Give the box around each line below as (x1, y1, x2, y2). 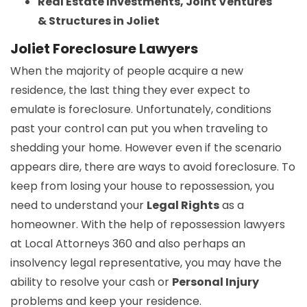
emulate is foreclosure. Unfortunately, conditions (10, 101, 271, 118)
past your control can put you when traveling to (10, 121, 268, 137)
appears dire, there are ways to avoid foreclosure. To (10, 159, 295, 175)
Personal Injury (172, 274, 259, 291)
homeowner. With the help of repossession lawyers (10, 217, 285, 233)
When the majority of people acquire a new (10, 63, 243, 79)
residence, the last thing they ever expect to (10, 82, 250, 99)
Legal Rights (147, 197, 219, 214)
